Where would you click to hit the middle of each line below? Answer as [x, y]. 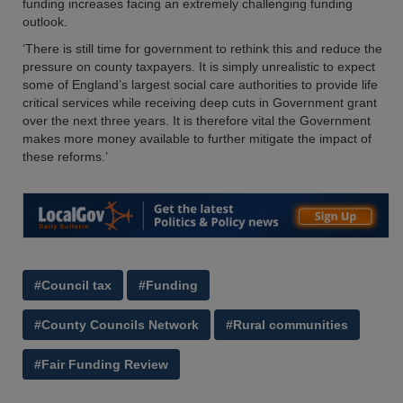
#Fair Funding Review [101, 365]
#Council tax [73, 286]
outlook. [45, 22]
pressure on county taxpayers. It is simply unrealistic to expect [199, 67]
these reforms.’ [65, 157]
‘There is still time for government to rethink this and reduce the [202, 49]
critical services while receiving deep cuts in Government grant [200, 103]
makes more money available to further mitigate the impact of [197, 139]
